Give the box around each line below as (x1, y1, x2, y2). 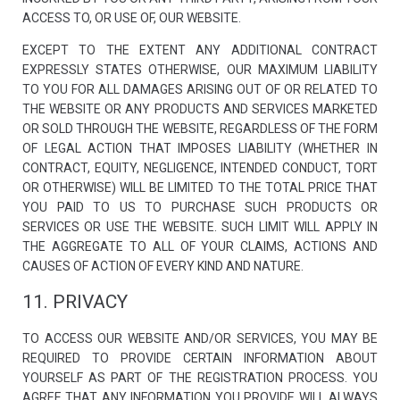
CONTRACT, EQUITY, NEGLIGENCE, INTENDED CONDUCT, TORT (22, 161, 378, 175)
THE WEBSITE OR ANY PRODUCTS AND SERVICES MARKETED (22, 102, 378, 116)
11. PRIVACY (22, 291, 128, 312)
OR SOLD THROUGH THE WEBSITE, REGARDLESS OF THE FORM (22, 121, 378, 136)
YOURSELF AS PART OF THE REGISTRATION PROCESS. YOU (22, 371, 378, 385)
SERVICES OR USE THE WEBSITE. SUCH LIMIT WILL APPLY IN (22, 220, 378, 234)
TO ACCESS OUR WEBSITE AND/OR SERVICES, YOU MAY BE (22, 331, 378, 346)
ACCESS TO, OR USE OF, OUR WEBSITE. (22, 11, 241, 25)
